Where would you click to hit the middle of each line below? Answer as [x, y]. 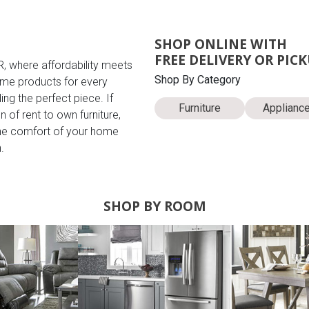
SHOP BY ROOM [154, 206]
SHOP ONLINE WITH [221, 43]
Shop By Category [198, 79]
